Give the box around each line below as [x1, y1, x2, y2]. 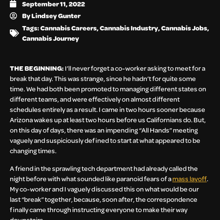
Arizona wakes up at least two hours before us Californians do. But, [10, 115, 206, 125]
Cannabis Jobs [161, 23, 207, 33]
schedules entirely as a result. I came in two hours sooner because [10, 105, 205, 114]
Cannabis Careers [40, 23, 97, 33]
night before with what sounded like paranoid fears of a [10, 173, 172, 183]
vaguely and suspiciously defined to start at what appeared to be [10, 136, 200, 145]
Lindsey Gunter [31, 11, 81, 21]
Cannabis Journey [22, 33, 79, 43]
